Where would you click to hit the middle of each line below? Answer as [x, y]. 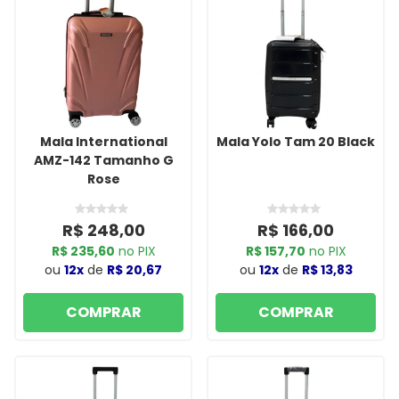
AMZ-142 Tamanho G [103, 160]
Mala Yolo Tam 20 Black [296, 141]
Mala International [103, 141]
